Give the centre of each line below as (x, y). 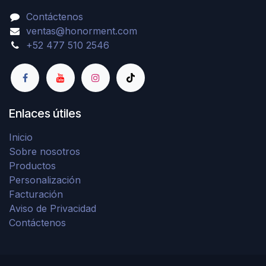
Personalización (45, 180)
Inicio (21, 137)
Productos (32, 165)
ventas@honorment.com (81, 31)
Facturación (36, 194)
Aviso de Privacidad (53, 208)
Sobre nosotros (45, 151)
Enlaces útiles (45, 113)
